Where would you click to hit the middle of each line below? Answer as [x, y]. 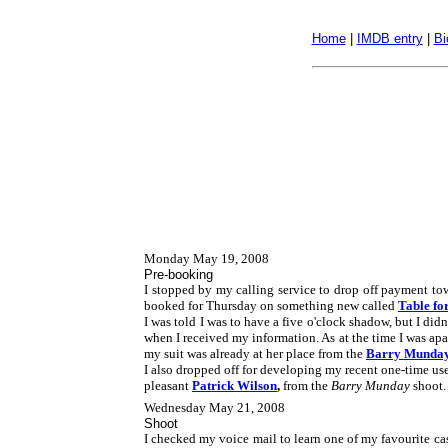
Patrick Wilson [234, 385]
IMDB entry [389, 38]
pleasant [168, 385]
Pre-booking [178, 274]
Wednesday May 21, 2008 [214, 407]
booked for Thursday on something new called [271, 305]
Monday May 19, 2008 [206, 258]
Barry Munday [370, 385]
